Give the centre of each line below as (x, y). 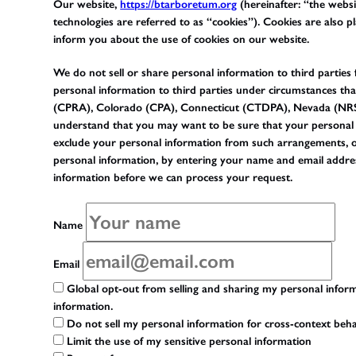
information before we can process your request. (173, 177)
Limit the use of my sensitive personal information (188, 341)
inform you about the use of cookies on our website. (182, 39)
